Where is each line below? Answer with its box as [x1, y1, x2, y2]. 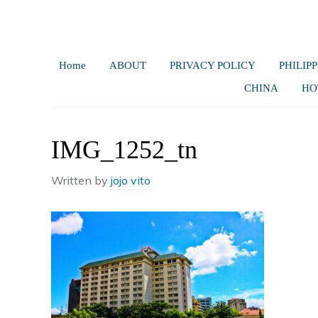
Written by [51, 173, 111, 187]
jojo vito [111, 173, 150, 187]
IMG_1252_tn [51, 136, 197, 164]
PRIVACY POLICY [169, 60, 256, 71]
